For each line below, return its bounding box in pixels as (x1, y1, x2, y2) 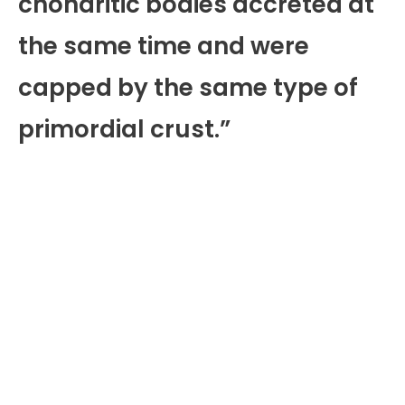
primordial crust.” (18, 113, 231, 146)
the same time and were (18, 30, 309, 63)
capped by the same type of (18, 71, 358, 105)
